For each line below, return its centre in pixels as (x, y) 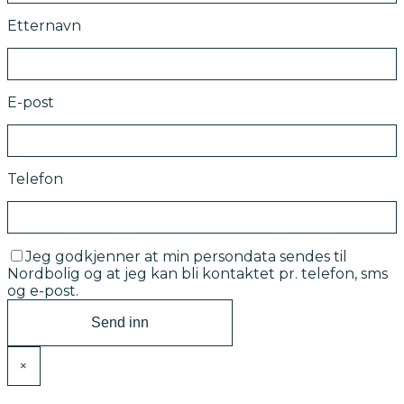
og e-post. (43, 291)
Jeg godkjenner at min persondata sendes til (186, 257)
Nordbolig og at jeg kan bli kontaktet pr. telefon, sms (197, 274)
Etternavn (44, 26)
